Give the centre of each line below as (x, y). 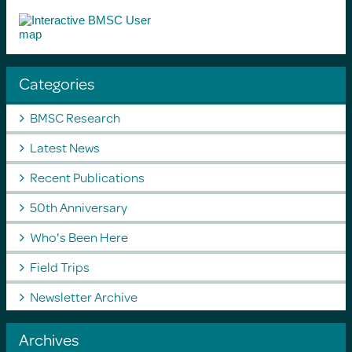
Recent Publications (87, 177)
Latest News (64, 147)
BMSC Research (75, 117)
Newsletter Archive (83, 296)
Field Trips (59, 266)
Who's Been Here (79, 236)
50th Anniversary (78, 207)
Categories (57, 83)
